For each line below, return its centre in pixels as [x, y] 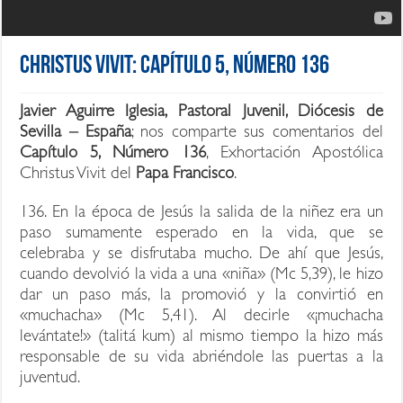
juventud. [50, 380]
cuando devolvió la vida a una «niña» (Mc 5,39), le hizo [201, 276]
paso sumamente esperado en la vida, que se [201, 235]
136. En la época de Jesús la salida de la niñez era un [201, 214]
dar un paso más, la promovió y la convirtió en [201, 297]
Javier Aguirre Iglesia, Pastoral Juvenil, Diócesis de [201, 113]
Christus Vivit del [78, 175]
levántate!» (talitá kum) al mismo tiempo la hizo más [201, 338]
